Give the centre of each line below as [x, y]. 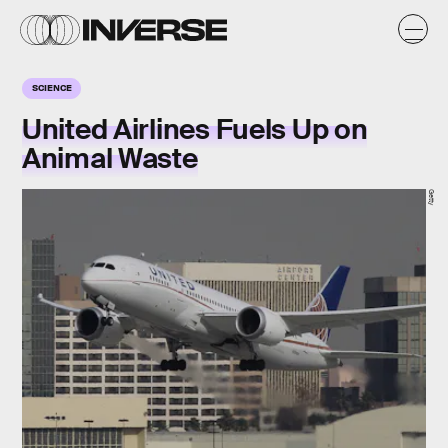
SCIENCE [52, 87]
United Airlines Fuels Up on [195, 129]
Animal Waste [110, 158]
